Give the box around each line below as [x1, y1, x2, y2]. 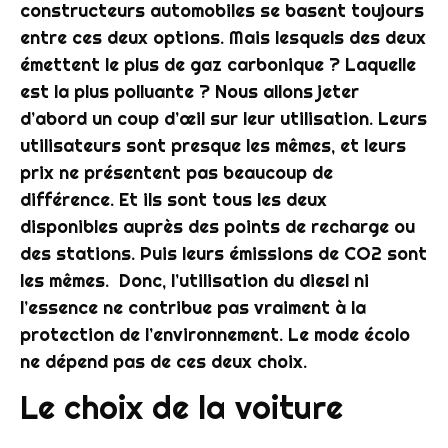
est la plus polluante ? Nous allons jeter [20, 79, 359, 103]
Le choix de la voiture [20, 387, 343, 429]
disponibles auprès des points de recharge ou [20, 214, 415, 238]
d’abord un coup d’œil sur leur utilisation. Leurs [20, 106, 427, 130]
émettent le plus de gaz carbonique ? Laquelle [20, 52, 416, 76]
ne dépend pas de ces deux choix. [20, 349, 307, 373]
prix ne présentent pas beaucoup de [20, 160, 333, 184]
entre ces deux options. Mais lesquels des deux [20, 25, 426, 49]
